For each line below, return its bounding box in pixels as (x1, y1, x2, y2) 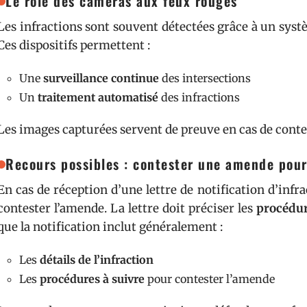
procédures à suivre (40, 272, 145, 286)
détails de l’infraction (40, 253, 153, 267)
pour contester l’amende (145, 272, 275, 286)
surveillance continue (43, 71, 159, 85)
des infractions (158, 90, 240, 104)
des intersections (159, 71, 251, 85)
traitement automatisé (38, 90, 158, 104)
